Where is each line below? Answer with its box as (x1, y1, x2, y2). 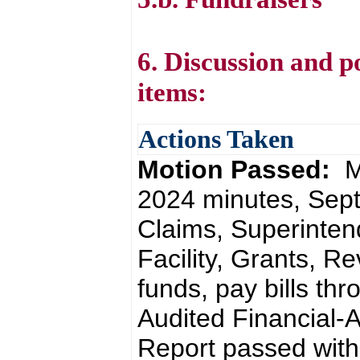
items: (137, 77, 207, 107)
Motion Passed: (137, 155, 345, 184)
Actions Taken (138, 125, 294, 153)
